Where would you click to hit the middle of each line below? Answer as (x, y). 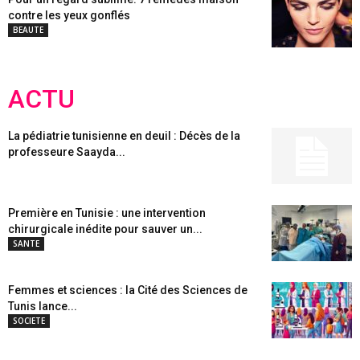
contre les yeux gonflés (69, 15)
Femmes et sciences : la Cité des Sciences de (128, 290)
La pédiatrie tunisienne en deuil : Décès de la (124, 136)
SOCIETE (29, 321)
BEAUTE (28, 30)
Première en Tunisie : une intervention (107, 213)
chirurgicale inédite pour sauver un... (105, 229)
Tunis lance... (43, 306)
